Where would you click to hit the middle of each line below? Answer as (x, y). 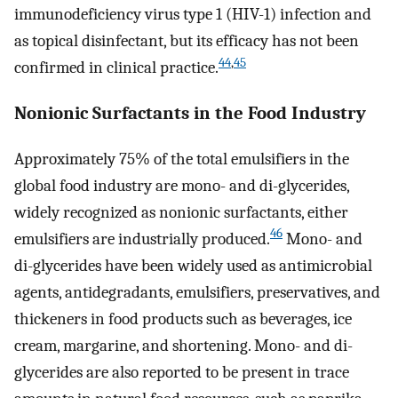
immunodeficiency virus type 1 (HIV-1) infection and (193, 15)
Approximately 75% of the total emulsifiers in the (182, 159)
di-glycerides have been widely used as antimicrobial (193, 265)
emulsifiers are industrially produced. (142, 239)
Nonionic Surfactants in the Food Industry (190, 113)
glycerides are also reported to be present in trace (182, 372)
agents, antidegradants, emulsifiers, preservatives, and (197, 292)
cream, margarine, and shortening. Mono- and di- (183, 345)
